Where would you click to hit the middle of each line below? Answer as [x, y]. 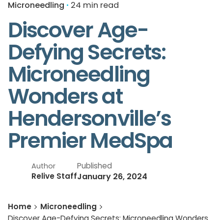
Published [95, 166]
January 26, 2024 [112, 177]
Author [43, 166]
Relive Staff [54, 176]
